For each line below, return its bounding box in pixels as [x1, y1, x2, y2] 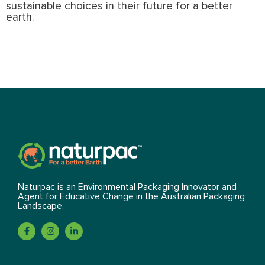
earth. [6, 12, 34, 24]
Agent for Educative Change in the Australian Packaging [18, 192, 245, 202]
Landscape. [18, 201, 64, 211]
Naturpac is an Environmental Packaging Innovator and [18, 182, 237, 192]
